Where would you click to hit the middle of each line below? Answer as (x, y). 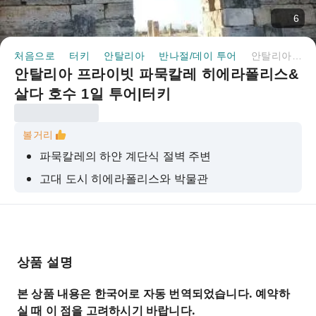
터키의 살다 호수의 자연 (101, 201)
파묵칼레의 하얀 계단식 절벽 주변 (126, 156)
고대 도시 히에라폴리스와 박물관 (124, 178)
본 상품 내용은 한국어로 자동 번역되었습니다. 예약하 (153, 293)
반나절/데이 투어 (198, 56)
